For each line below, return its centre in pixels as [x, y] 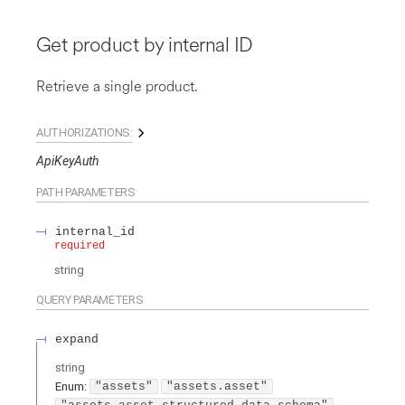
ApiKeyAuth [67, 160]
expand [77, 339]
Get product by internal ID [145, 44]
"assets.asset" [217, 387]
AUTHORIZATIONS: [85, 132]
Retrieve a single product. [117, 86]
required [80, 245]
